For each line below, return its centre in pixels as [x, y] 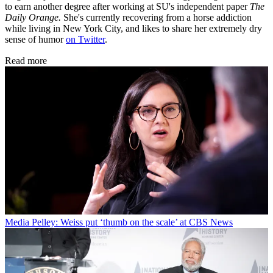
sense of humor [35, 39]
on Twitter [85, 39]
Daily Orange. [34, 17]
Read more [26, 60]
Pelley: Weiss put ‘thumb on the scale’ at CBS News [132, 222]
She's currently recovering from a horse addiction [158, 17]
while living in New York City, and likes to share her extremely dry [133, 28]
